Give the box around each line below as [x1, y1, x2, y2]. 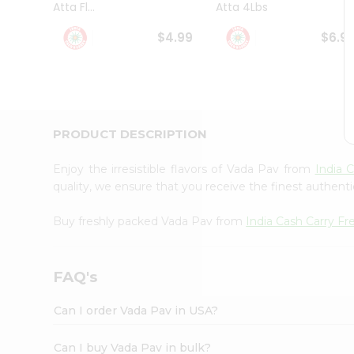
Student [16, 6, 58, 21]
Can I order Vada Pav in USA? [54, 303, 219, 318]
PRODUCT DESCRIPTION [53, 126, 208, 141]
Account [16, 128, 70, 146]
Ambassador [16, 21, 84, 36]
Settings [16, 177, 70, 195]
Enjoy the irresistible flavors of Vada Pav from [53, 161, 315, 176]
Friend [16, 110, 47, 125]
